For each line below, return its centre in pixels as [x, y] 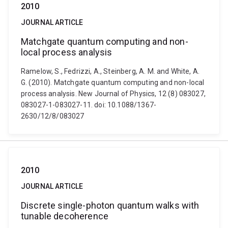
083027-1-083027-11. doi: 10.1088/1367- [89, 105]
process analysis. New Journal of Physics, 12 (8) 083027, [113, 94]
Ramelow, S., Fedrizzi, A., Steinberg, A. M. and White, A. [110, 71]
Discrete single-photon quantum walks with [110, 205]
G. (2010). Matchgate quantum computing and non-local [113, 82]
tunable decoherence [65, 216]
